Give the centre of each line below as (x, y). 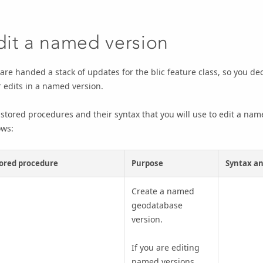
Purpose (147, 163)
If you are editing (166, 248)
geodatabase (157, 205)
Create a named (163, 191)
